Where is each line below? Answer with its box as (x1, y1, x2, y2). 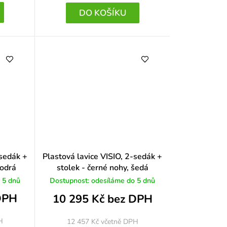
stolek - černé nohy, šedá (56, 162, 148, 174)
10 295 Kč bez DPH (52, 191, 153, 207)
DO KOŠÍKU (79, 7, 126, 19)
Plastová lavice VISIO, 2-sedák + (43, 151, 163, 163)
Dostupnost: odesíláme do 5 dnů (50, 176, 156, 186)
